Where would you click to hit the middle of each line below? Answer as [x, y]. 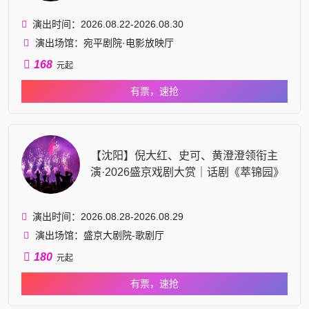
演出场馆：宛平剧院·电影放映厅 [104, 42]
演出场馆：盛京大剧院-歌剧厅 [100, 235]
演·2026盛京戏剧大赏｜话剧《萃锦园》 [187, 172]
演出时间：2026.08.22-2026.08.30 [108, 24]
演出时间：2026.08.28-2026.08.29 [108, 216]
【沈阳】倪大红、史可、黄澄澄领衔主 [184, 155]
